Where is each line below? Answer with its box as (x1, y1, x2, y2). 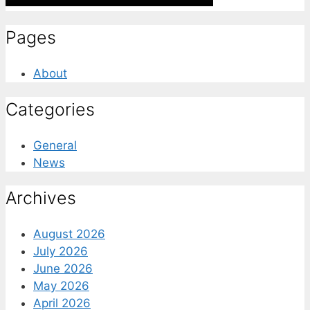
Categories (6, 98, 95, 120)
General (33, 138, 77, 152)
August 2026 (33, 227, 105, 241)
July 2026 (33, 244, 88, 259)
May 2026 (33, 279, 89, 293)
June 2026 (33, 262, 93, 276)
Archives (6, 188, 76, 209)
